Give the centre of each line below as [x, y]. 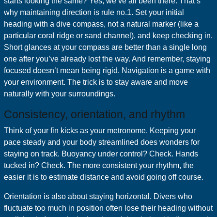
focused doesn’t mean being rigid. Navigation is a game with [107, 70]
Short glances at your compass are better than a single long [105, 47]
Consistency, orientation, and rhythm [94, 114]
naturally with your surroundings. [61, 94]
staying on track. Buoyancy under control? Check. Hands [101, 154]
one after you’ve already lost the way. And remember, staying [107, 59]
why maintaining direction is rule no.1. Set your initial [94, 12]
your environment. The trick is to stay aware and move [96, 82]
